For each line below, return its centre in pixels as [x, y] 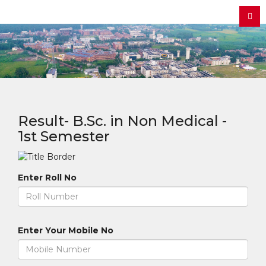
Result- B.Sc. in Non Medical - [122, 121]
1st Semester [64, 136]
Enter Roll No [47, 177]
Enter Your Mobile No [66, 230]
